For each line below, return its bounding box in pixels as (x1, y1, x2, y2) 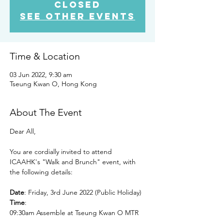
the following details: (10, 168, 73, 176)
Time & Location (10, 50, 80, 62)
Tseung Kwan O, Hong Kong (10, 79, 97, 88)
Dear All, (10, 127, 36, 136)
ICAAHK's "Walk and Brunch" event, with (10, 157, 138, 166)
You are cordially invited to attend (10, 147, 114, 156)
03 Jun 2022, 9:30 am (10, 70, 72, 79)
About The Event (10, 107, 82, 118)
